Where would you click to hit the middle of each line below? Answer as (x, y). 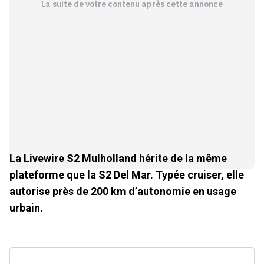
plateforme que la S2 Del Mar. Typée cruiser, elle (127, 175)
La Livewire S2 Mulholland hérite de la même (118, 159)
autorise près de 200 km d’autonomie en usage (123, 192)
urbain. (26, 208)
